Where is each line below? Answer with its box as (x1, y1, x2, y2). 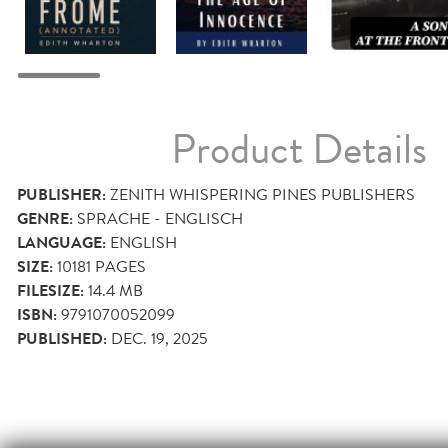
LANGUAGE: (17, 230, 106, 255)
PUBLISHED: (17, 326, 107, 351)
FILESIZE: (17, 278, 84, 303)
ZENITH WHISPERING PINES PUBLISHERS (110, 182, 415, 206)
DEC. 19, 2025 (111, 326, 208, 350)
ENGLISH (110, 230, 177, 254)
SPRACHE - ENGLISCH (77, 206, 243, 230)
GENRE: (17, 206, 73, 231)
